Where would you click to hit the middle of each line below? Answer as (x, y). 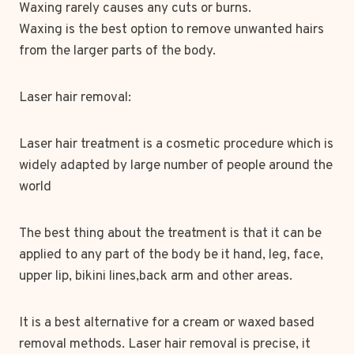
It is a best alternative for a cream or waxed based (167, 323)
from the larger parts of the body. (117, 51)
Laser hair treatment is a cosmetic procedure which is (176, 145)
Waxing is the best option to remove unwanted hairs (171, 30)
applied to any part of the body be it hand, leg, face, (171, 255)
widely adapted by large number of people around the (176, 166)
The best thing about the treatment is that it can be (170, 234)
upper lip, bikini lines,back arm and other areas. (156, 277)
